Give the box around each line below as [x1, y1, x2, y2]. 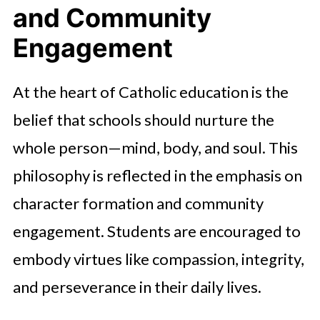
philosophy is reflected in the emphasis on [12, 166, 302, 185]
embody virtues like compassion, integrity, [12, 249, 304, 269]
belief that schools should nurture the [12, 110, 274, 129]
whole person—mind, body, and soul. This [12, 138, 298, 157]
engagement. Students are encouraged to [12, 221, 301, 241]
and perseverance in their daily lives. [12, 277, 261, 296]
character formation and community [12, 194, 264, 213]
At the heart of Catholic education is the [12, 82, 289, 101]
